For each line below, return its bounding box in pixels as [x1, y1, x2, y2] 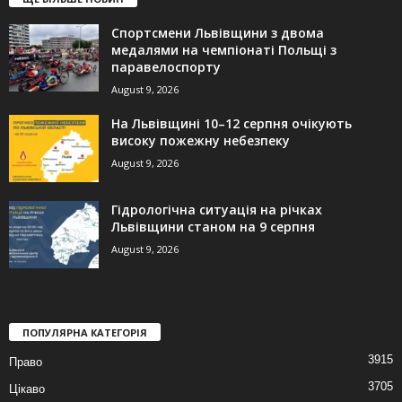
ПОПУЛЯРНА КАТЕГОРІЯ [22, 325, 147, 339]
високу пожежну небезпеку [111, 131, 290, 149]
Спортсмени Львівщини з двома [111, 23, 324, 41]
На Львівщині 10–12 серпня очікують [111, 114, 352, 132]
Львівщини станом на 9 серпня [111, 217, 315, 235]
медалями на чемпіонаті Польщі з [111, 40, 336, 58]
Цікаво [9, 381, 45, 396]
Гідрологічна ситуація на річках [111, 200, 322, 218]
